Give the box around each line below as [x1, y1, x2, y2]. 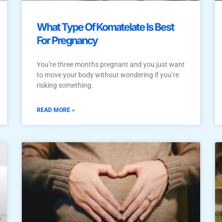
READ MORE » [37, 106, 75, 113]
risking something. [37, 81, 93, 89]
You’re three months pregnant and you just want [37, 60, 185, 68]
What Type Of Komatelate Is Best [37, 20, 174, 33]
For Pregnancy [37, 34, 98, 47]
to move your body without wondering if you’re [37, 70, 179, 79]
